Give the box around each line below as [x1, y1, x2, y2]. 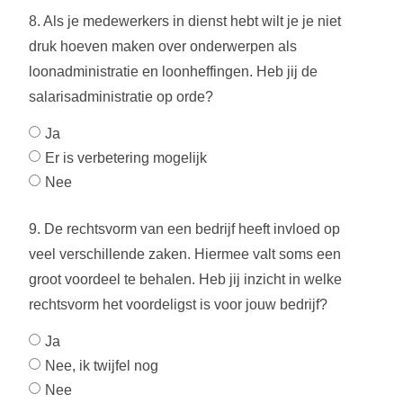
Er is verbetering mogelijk [45, 149, 207, 166]
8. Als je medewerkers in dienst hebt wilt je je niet [29, 13, 341, 29]
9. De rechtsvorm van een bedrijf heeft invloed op [29, 221, 340, 237]
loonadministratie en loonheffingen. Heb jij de [29, 64, 318, 79]
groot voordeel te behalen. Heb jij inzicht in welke [29, 272, 342, 287]
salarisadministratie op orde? [29, 89, 213, 104]
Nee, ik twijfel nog [45, 357, 158, 373]
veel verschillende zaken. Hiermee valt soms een [29, 246, 341, 262]
